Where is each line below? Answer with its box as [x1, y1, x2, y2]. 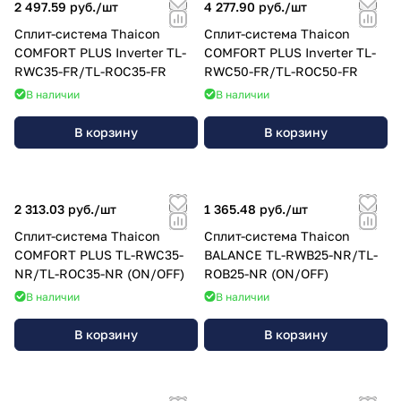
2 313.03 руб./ [14, 200, 100, 217]
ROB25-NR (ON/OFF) [204, 265, 328, 281]
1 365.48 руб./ [204, 200, 292, 217]
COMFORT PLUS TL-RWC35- [14, 246, 183, 262]
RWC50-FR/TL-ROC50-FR [204, 63, 358, 79]
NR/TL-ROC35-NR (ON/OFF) [14, 265, 184, 281]
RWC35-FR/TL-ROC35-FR [14, 63, 166, 79]
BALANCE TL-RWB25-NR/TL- [204, 246, 378, 262]
